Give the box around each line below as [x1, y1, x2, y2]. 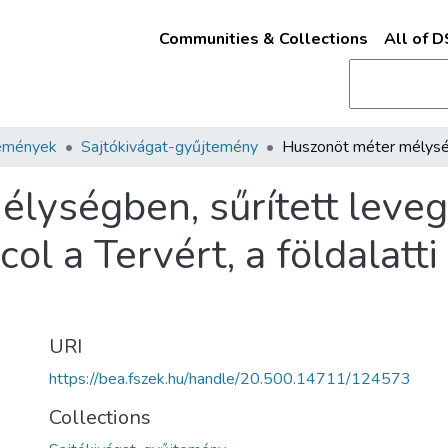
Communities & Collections [158, 28, 368, 50]
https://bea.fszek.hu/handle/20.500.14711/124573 [49, 368, 411, 390]
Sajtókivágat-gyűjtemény [81, 136, 258, 158]
